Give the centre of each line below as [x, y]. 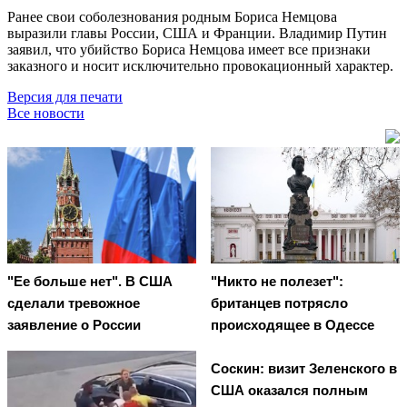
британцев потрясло [279, 303]
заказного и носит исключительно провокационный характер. [200, 65]
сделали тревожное [74, 303]
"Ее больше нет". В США [90, 282]
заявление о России [74, 325]
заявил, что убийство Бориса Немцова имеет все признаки [189, 49]
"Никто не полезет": [277, 282]
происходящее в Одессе [293, 325]
